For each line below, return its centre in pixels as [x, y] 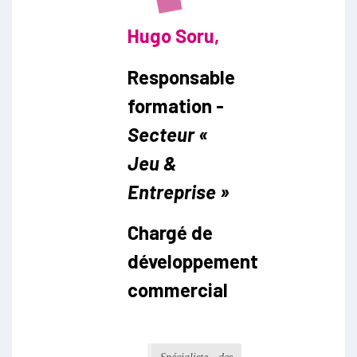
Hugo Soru [171, 36]
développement [193, 261]
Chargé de [170, 233]
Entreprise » [178, 192]
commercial [178, 290]
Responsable [181, 77]
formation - [176, 106]
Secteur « [168, 135]
